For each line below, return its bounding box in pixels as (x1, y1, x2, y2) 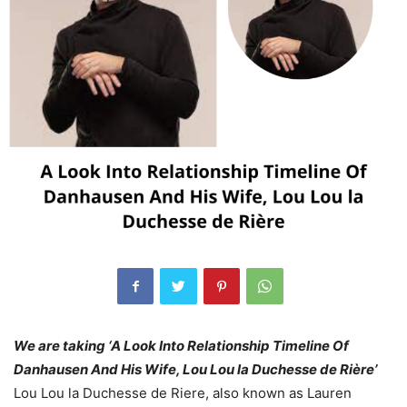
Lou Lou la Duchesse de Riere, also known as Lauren (14, 383, 352, 402)
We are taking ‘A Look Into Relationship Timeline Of (14, 336, 349, 354)
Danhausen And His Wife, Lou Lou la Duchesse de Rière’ (14, 360, 377, 378)
